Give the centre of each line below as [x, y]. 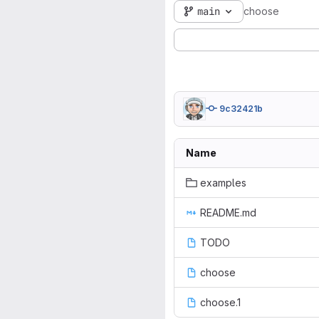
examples [223, 183]
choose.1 [220, 302]
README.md [228, 213]
